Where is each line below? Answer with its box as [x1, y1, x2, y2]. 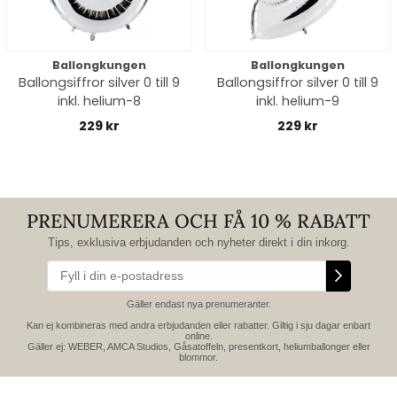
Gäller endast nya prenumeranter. [126, 299, 271, 309]
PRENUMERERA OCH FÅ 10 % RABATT [27, 209, 370, 233]
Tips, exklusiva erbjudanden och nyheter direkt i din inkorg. [47, 236, 350, 249]
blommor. [179, 352, 218, 362]
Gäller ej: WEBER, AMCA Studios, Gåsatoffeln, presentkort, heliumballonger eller [27, 341, 370, 352]
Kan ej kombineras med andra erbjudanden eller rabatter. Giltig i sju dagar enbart [27, 320, 370, 331]
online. [184, 331, 213, 341]
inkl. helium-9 [256, 92, 339, 110]
